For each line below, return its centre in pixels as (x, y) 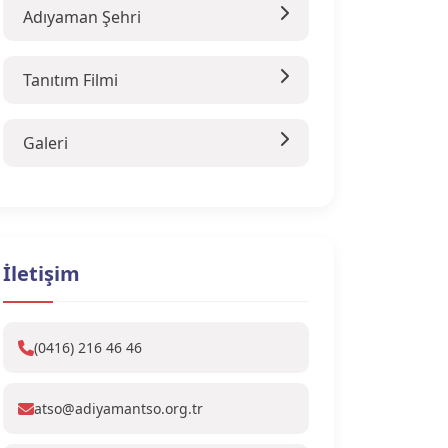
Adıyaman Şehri (82, 17)
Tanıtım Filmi (70, 80)
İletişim (41, 273)
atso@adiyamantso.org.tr (118, 408)
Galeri (45, 143)
